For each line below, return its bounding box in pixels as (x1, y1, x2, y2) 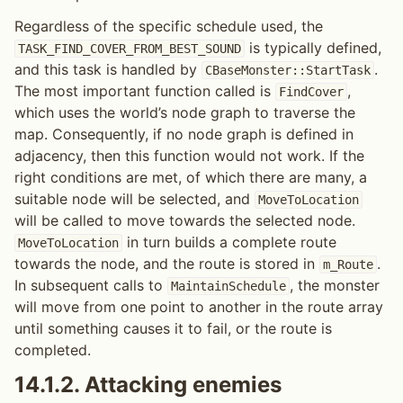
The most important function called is (14, 82, 275, 101)
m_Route (322, 257, 373, 273)
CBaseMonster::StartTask (204, 63, 371, 78)
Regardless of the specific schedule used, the (14, 17, 323, 36)
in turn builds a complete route (121, 233, 336, 252)
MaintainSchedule (170, 279, 286, 294)
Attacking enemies (85, 372, 282, 399)
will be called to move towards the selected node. (14, 211, 355, 230)
